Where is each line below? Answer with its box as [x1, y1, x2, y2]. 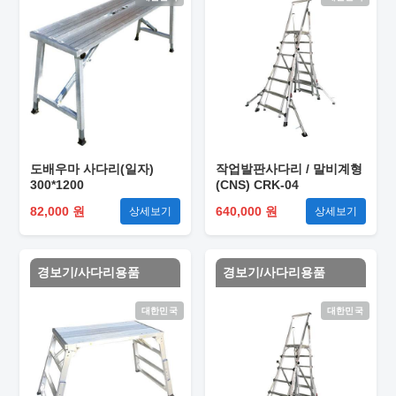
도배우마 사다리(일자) [30, 162, 154, 176]
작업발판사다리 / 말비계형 [216, 162, 362, 176]
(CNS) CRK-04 [216, 178, 299, 192]
